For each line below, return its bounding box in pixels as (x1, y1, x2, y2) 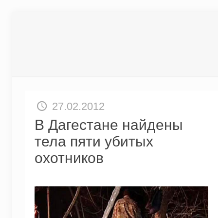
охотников (34, 150, 104, 166)
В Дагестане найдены (34, 117, 183, 133)
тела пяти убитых (34, 133, 153, 149)
